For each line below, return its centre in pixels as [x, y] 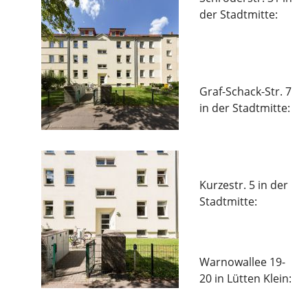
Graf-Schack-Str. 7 [245, 91]
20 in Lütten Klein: [245, 278]
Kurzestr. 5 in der [244, 185]
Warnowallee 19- [242, 262]
